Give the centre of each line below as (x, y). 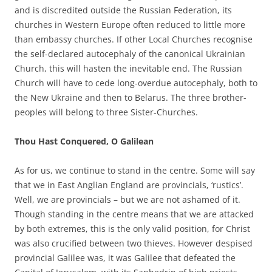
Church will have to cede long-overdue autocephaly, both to (136, 83)
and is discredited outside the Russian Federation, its (123, 10)
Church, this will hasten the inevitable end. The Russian (128, 68)
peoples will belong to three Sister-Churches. (106, 112)
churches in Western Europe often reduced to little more (130, 24)
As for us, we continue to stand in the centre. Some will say (135, 170)
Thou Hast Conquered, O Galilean (84, 141)
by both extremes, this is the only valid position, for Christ (132, 228)
